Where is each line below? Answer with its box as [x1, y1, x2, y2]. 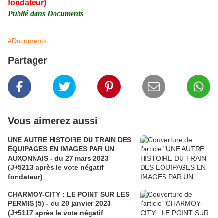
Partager [8, 55, 47, 66]
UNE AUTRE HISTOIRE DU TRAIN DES [8, 136, 131, 144]
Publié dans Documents [8, 9, 83, 18]
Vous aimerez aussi [8, 115, 98, 127]
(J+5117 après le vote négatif [8, 209, 103, 217]
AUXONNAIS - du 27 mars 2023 [8, 154, 109, 163]
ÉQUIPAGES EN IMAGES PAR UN [8, 145, 114, 153]
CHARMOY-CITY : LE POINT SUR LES [8, 190, 129, 199]
